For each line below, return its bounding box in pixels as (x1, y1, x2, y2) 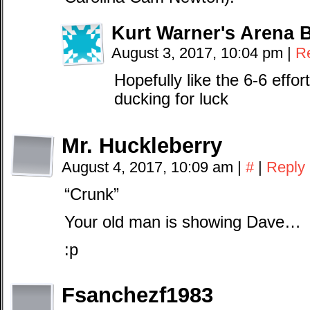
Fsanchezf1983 (62, 283, 213, 307)
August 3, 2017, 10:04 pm (111, 44, 287, 62)
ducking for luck (114, 90, 228, 108)
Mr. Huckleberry (62, 134, 222, 158)
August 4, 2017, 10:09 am (62, 158, 237, 176)
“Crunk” (64, 185, 119, 203)
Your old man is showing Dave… (64, 213, 301, 231)
